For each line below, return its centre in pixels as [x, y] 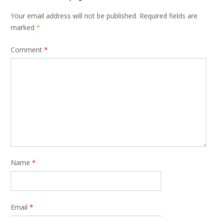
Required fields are [169, 16]
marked [23, 28]
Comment [27, 49]
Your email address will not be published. [74, 16]
